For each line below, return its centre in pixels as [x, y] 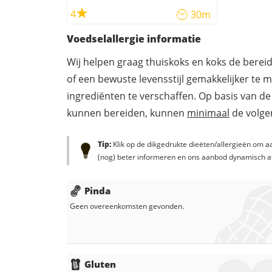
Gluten [100, 264]
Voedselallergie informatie [134, 39]
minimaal [208, 113]
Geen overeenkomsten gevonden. [127, 206]
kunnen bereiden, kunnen [127, 113]
